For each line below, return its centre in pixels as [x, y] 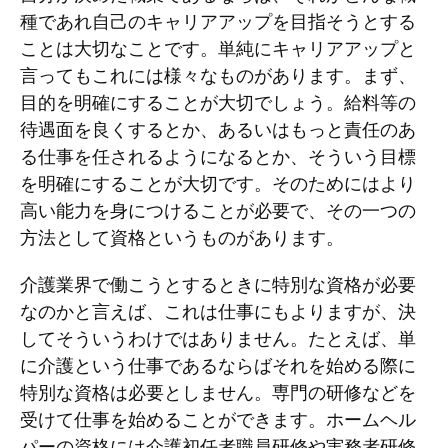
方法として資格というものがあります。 [182, 237]
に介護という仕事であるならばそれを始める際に [218, 365]
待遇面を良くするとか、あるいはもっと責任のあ [218, 129]
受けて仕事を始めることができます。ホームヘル [218, 419]
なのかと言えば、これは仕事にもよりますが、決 [218, 311]
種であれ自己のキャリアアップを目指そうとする [218, 21]
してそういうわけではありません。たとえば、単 [218, 338]
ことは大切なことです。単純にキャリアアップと [218, 48]
